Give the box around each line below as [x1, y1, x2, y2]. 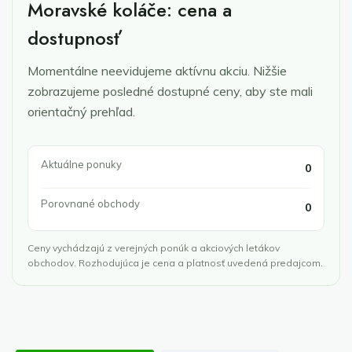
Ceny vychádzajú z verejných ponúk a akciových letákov [27, 242, 280, 254]
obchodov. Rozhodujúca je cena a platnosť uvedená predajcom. [27, 257, 323, 269]
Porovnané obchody [41, 197, 140, 210]
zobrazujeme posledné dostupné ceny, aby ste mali [27, 83, 313, 99]
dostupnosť [27, 24, 122, 52]
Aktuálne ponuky [41, 158, 122, 170]
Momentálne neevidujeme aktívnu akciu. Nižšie [27, 63, 287, 79]
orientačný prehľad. [27, 104, 135, 119]
